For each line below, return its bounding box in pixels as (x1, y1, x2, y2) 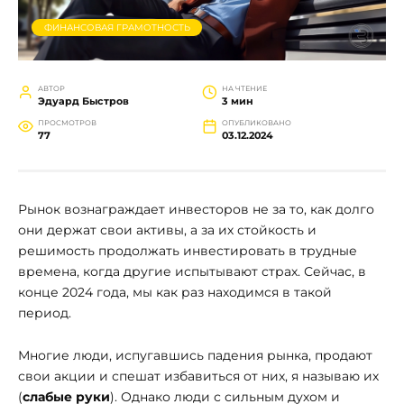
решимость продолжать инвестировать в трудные (18, 243, 357, 260)
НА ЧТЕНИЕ (222, 84, 268, 94)
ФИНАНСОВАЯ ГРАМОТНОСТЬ (43, 22, 190, 32)
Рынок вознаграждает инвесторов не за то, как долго (18, 201, 374, 218)
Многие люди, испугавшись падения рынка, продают (18, 347, 372, 364)
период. (18, 305, 71, 322)
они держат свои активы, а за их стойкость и (18, 222, 317, 239)
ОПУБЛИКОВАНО (222, 118, 292, 128)
